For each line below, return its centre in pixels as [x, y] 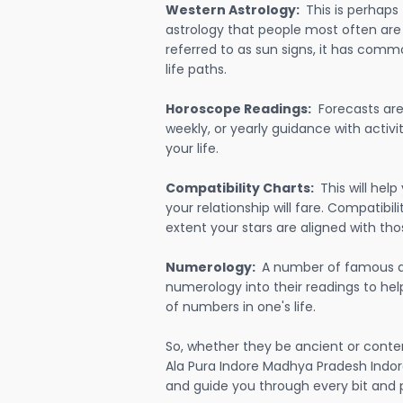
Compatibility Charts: [241, 188]
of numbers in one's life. [241, 307]
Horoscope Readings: [238, 109]
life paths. [196, 69]
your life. [192, 148]
